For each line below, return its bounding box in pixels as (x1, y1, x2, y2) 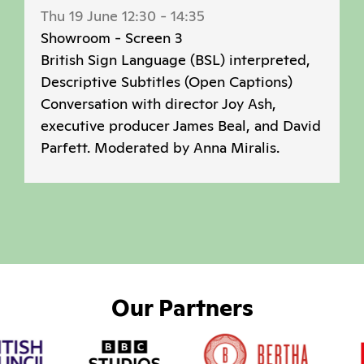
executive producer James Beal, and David (41, 116, 321, 136)
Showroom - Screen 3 (41, 28, 183, 48)
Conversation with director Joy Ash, (41, 94, 276, 114)
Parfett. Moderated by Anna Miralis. (41, 138, 279, 158)
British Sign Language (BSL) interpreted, (41, 50, 310, 70)
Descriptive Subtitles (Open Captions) (41, 72, 292, 92)
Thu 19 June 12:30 (41, 6, 156, 26)
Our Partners (110, 293, 253, 323)
